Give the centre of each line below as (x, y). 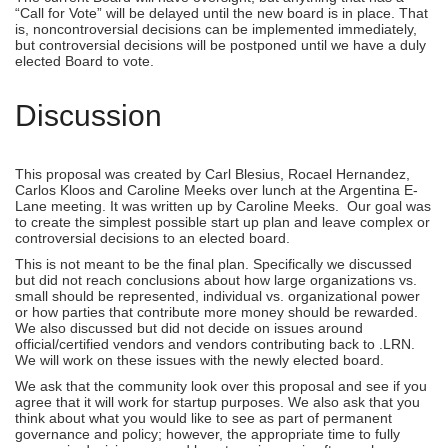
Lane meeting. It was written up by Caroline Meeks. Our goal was (223, 205)
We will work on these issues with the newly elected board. (199, 359)
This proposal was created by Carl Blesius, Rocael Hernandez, (212, 173)
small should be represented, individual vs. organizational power (217, 295)
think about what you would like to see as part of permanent (203, 417)
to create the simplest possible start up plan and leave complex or (222, 221)
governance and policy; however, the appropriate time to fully (207, 433)
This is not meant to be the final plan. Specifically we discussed (213, 263)
